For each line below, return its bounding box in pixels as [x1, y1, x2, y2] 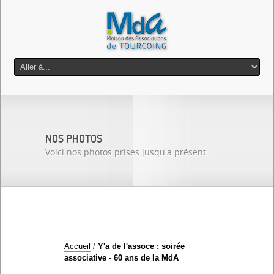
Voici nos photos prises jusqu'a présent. [45, 147, 209, 158]
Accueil [64, 242, 91, 251]
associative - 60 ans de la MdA [64, 253, 179, 262]
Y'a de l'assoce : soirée [98, 242, 185, 251]
